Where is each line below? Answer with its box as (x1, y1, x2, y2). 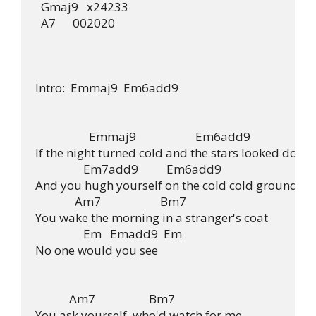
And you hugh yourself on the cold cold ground (35, 177, 298, 193)
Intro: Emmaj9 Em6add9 (35, 80, 178, 96)
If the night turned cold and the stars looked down (35, 145, 313, 161)
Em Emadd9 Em (35, 226, 182, 242)
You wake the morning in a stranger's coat (35, 209, 268, 226)
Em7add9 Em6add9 (35, 161, 221, 177)
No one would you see (35, 242, 158, 258)
